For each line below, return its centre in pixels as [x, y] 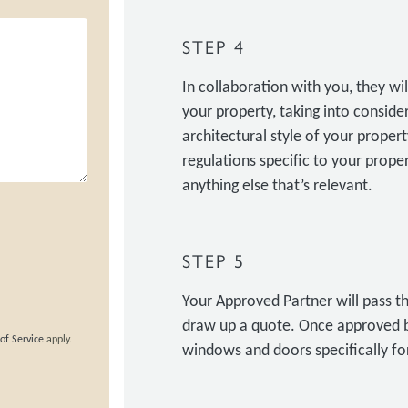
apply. [58, 339]
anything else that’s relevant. [277, 186]
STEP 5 [213, 260]
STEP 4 [213, 46]
